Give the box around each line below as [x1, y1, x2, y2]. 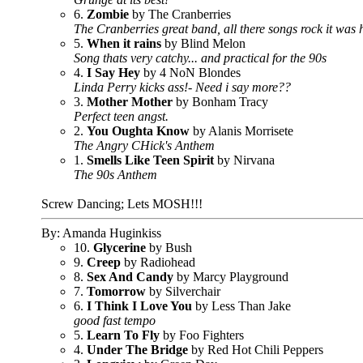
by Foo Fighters [160, 328, 244, 342]
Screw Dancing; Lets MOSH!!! [41, 197, 203, 211]
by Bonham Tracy [176, 95, 268, 109]
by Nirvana [214, 153, 275, 167]
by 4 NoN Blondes [140, 66, 241, 79]
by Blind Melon [161, 36, 246, 50]
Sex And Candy [87, 270, 173, 284]
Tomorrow [87, 284, 146, 298]
